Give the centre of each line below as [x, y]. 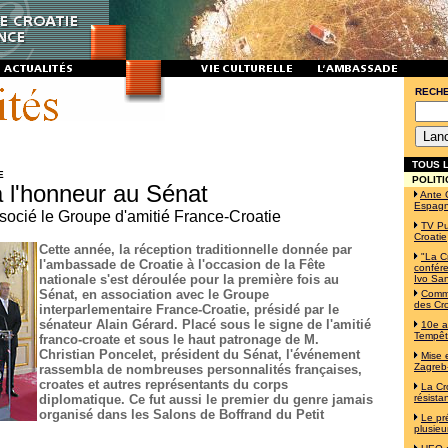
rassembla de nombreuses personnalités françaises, [200, 369]
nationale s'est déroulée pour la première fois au [189, 279]
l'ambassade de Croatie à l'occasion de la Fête [182, 264]
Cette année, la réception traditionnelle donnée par [195, 249]
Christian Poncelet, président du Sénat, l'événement [199, 354]
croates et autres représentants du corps [163, 384]
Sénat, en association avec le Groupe [154, 294]
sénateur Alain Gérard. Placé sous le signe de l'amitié [205, 324]
